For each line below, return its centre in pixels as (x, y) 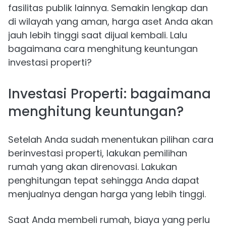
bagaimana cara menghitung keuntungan (103, 49)
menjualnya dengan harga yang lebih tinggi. (107, 194)
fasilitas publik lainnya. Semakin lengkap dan (108, 8)
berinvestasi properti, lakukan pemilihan (98, 153)
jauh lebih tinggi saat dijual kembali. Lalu (98, 35)
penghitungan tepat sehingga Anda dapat (104, 181)
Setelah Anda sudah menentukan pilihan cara (111, 140)
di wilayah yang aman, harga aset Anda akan (110, 22)
